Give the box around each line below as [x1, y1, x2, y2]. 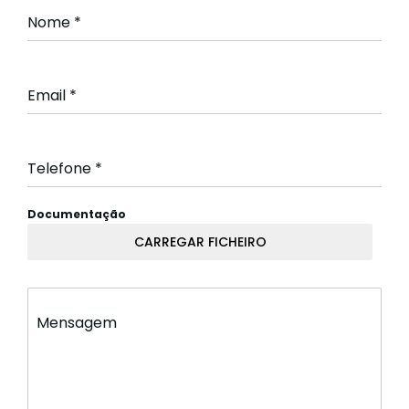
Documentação [27, 206, 126, 223]
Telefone [27, 158, 95, 180]
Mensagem [37, 312, 117, 334]
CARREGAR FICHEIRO [133, 233, 267, 252]
